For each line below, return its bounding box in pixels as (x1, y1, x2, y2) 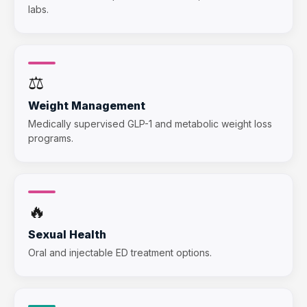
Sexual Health (28, 227, 106, 241)
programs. (28, 132, 73, 144)
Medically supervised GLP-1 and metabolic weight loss (28, 117, 272, 130)
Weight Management (28, 98, 145, 112)
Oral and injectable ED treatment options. (28, 246, 212, 258)
